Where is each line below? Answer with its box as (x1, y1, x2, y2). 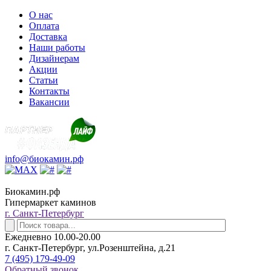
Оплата (29, 21, 59, 31)
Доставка (29, 31, 67, 42)
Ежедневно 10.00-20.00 (5, 232, 100, 242)
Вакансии (29, 97, 70, 107)
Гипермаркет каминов (5, 197, 96, 207)
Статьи (29, 75, 58, 85)
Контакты (29, 86, 70, 96)
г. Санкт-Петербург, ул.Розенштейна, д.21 (5, 243, 175, 253)
